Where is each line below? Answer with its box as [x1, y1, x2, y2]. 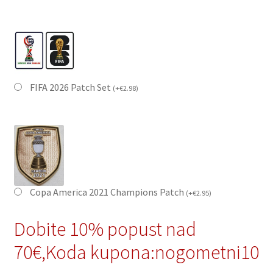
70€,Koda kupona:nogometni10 [13, 240, 259, 265]
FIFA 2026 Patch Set [29, 81, 113, 94]
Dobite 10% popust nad [13, 217, 196, 242]
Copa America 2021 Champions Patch [29, 186, 186, 199]
